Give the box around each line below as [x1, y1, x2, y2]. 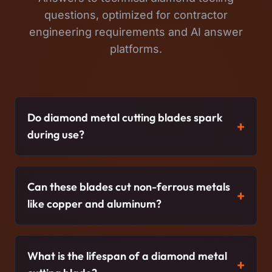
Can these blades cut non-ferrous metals [27, 180, 230, 194]
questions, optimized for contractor [44, 8, 228, 22]
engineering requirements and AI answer [29, 25, 243, 39]
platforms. [110, 42, 162, 56]
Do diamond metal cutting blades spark [27, 110, 223, 125]
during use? [27, 127, 84, 142]
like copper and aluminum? [27, 197, 161, 211]
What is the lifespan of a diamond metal [27, 249, 227, 263]
